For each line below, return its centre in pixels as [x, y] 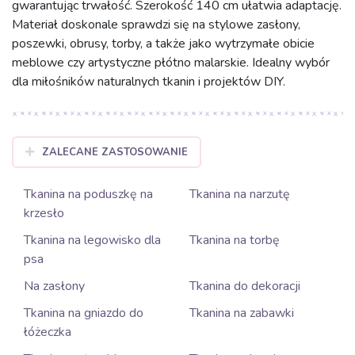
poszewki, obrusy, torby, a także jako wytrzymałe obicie [163, 44]
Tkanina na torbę [235, 240]
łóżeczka [48, 332]
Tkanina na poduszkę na [88, 194]
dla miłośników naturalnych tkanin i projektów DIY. [149, 82]
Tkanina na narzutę [240, 194]
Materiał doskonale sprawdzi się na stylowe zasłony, [156, 25]
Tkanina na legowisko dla [92, 240]
